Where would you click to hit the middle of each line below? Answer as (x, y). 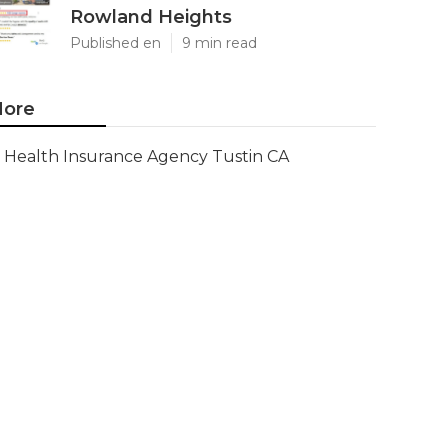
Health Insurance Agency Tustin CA (146, 156)
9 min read (219, 43)
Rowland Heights (151, 17)
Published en (115, 43)
